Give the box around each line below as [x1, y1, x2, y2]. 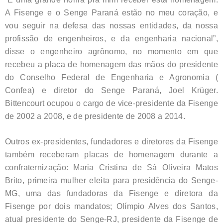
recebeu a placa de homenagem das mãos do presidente [5, 60, 218, 69]
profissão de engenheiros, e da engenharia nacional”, [5, 34, 218, 43]
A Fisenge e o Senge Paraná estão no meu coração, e [5, 8, 218, 17]
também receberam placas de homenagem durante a [5, 150, 218, 159]
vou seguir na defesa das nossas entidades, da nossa [5, 21, 218, 30]
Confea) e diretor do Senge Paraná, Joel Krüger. [5, 86, 218, 95]
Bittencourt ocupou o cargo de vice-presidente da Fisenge [5, 99, 218, 108]
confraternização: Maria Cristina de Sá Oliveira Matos [5, 163, 218, 172]
